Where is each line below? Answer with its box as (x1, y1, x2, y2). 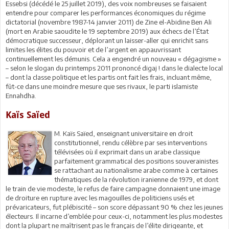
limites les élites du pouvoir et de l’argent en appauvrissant (6, 45, 181, 54)
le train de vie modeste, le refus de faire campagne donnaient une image (6, 184, 220, 193)
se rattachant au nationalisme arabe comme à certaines (54, 166, 218, 174)
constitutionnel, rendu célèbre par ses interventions (54, 138, 208, 147)
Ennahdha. (6, 91, 36, 100)
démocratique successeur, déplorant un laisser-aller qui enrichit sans (6, 36, 208, 44)
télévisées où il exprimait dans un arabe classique (54, 147, 200, 156)
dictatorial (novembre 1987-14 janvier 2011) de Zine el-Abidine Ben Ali (6, 17, 212, 26)
